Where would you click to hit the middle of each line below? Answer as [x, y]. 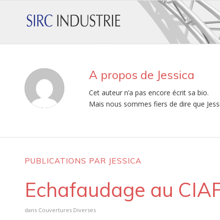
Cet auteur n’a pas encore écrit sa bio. [149, 92]
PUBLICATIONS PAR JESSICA [83, 161]
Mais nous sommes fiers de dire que [148, 104]
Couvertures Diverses [67, 210]
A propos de [123, 75]
